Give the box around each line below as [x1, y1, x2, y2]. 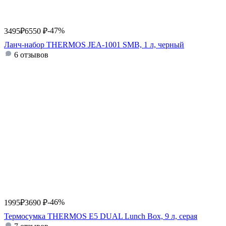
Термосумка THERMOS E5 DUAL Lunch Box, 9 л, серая [4, 212, 197, 220]
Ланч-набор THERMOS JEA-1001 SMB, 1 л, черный [4, 40, 184, 49]
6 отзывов [14, 50, 48, 59]
